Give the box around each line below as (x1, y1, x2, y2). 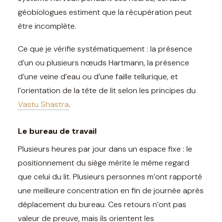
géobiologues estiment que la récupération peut (18, 6, 192, 17)
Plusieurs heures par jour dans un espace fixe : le (18, 143, 192, 154)
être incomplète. (18, 20, 76, 31)
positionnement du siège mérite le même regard (18, 157, 189, 168)
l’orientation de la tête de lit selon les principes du (18, 85, 196, 96)
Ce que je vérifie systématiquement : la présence (18, 43, 192, 54)
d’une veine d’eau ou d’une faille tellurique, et (18, 71, 178, 82)
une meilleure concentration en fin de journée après (18, 185, 204, 196)
